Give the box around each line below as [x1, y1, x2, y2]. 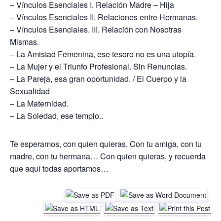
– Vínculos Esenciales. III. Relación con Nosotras [10, 24, 182, 35]
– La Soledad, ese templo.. [10, 110, 103, 121]
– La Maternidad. [10, 98, 69, 109]
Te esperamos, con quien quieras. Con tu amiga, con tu [10, 138, 202, 149]
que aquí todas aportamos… [10, 163, 109, 174]
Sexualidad [10, 85, 50, 97]
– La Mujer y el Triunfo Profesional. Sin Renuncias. [10, 61, 187, 72]
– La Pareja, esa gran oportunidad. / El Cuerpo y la [10, 73, 186, 84]
